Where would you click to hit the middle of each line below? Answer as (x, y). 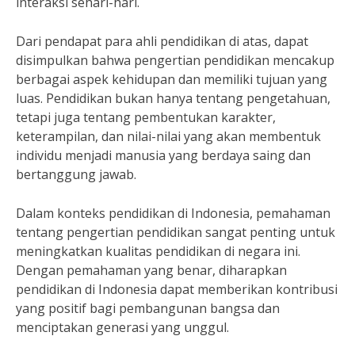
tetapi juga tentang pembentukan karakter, (146, 117)
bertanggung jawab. (76, 174)
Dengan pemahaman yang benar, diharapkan (151, 270)
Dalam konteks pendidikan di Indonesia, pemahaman (173, 213)
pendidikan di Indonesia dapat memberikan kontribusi (177, 289)
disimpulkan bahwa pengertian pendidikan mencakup (175, 60)
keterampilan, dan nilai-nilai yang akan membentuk (168, 136)
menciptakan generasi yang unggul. (122, 327)
